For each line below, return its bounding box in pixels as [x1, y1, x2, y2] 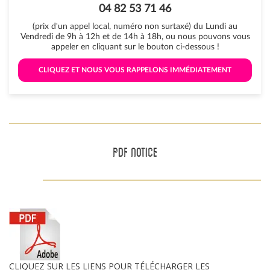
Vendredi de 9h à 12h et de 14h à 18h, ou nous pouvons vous [20, 33, 250, 41]
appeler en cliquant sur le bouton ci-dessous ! [51, 43, 219, 51]
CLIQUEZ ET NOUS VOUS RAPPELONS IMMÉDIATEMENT [39, 66, 233, 74]
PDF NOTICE [112, 144, 158, 159]
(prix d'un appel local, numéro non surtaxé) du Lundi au [33, 22, 237, 31]
